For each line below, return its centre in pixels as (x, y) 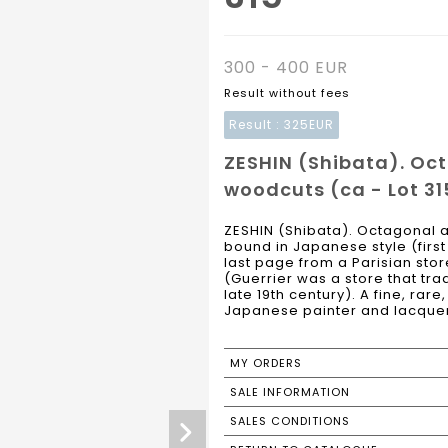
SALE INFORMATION (290, 392)
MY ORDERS (266, 363)
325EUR (309, 125)
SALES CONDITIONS (290, 421)
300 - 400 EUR (286, 68)
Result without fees (287, 93)
